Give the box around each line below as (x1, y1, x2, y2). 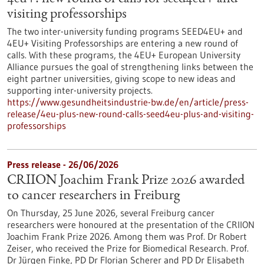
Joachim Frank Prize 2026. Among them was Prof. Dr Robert (7, 230, 247, 242)
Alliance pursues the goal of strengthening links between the (7, 61, 253, 72)
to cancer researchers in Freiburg (7, 189, 180, 203)
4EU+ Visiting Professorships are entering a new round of (7, 37, 238, 49)
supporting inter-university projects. (7, 84, 153, 96)
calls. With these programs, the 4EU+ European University (7, 49, 240, 61)
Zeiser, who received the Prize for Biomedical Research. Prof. (7, 242, 249, 254)
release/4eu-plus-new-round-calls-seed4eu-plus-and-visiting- (7, 108, 254, 120)
